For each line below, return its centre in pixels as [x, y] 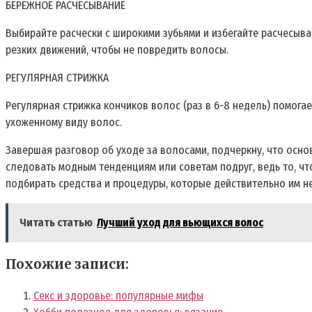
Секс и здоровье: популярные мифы [118, 296]
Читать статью [56, 222]
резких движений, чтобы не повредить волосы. [117, 49]
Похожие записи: [67, 265]
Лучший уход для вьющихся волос [180, 222]
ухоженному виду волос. [64, 122]
